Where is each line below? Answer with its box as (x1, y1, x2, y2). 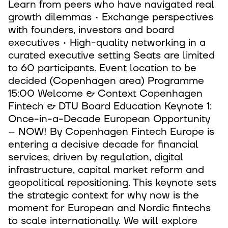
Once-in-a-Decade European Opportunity (8, 112, 210, 126)
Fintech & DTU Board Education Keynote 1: (8, 100, 212, 113)
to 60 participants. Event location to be (8, 62, 196, 75)
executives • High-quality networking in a (8, 36, 206, 49)
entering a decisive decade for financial (8, 138, 198, 151)
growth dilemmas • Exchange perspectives (8, 11, 213, 24)
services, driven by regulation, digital (8, 151, 183, 164)
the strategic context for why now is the (8, 189, 199, 202)
